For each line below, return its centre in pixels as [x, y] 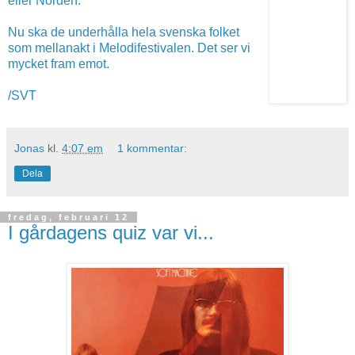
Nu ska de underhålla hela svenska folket [124, 32]
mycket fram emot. [59, 64]
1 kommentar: [153, 148]
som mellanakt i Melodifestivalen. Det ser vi [129, 48]
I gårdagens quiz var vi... [111, 233]
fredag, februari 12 [69, 217]
